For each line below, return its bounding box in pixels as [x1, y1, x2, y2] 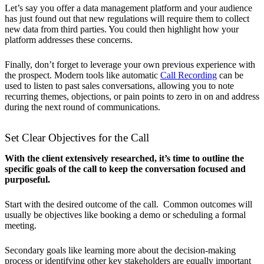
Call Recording [160, 70, 217, 80]
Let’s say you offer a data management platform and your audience [5, 2, 252, 13]
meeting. [5, 220, 37, 230]
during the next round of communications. [5, 101, 160, 112]
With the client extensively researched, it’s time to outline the [5, 153, 244, 163]
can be [217, 70, 243, 80]
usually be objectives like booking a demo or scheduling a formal [5, 209, 246, 220]
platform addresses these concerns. [5, 34, 133, 45]
